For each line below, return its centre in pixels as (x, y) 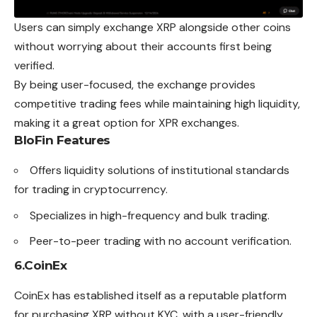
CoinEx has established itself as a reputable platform (150, 295)
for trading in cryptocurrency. (91, 190)
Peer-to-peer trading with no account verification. (161, 241)
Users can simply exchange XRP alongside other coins (152, 28)
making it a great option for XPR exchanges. (127, 123)
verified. (34, 66)
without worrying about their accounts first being (143, 47)
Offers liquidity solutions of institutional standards (160, 171)
